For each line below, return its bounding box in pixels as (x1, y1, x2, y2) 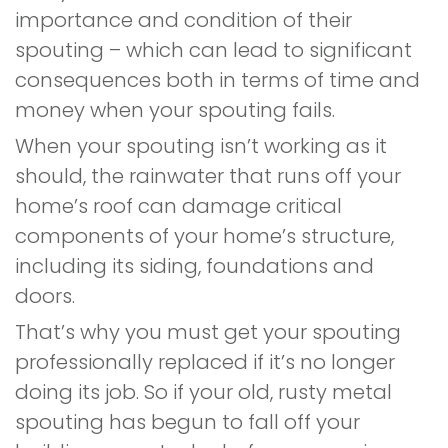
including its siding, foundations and (15, 252, 374, 280)
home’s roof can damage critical (15, 192, 342, 220)
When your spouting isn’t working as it (15, 132, 387, 160)
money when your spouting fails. (15, 96, 335, 124)
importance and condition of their (15, 6, 352, 34)
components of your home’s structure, (15, 222, 394, 250)
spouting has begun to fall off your (15, 408, 360, 436)
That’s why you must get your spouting (15, 318, 401, 346)
